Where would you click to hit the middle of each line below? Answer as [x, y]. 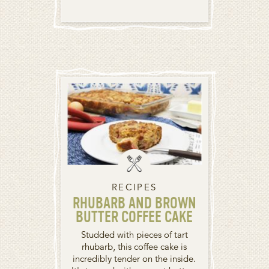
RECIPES [134, 187]
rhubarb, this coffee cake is [134, 247]
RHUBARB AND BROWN [134, 205]
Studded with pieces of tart [134, 235]
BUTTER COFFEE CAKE [134, 219]
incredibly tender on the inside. [134, 259]
